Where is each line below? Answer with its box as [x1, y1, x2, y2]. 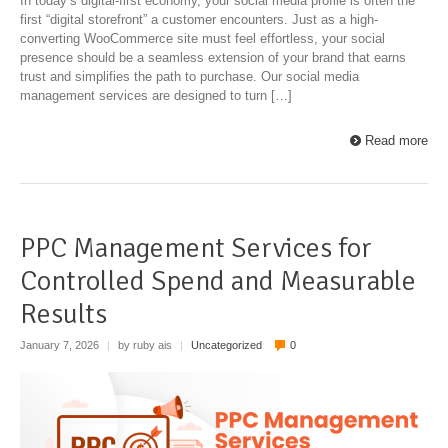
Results [20, 296, 107, 331]
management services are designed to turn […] [20, 87, 292, 103]
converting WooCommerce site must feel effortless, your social [20, 30, 385, 46]
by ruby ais [115, 339, 175, 352]
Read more [365, 132, 428, 148]
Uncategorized [191, 339, 262, 352]
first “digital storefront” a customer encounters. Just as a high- [20, 11, 378, 27]
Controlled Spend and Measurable [20, 263, 416, 298]
